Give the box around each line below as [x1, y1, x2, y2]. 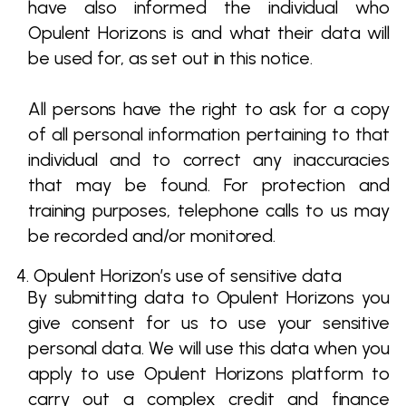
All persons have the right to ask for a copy [28, 98, 390, 120]
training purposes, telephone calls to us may [28, 199, 390, 221]
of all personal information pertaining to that [28, 123, 390, 145]
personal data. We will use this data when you [28, 337, 390, 359]
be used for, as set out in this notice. [28, 47, 314, 69]
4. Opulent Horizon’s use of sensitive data [16, 265, 342, 286]
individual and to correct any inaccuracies [28, 149, 390, 170]
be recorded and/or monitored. [28, 225, 276, 246]
